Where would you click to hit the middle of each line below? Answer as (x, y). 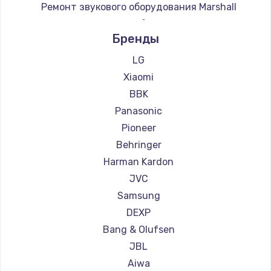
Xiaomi (139, 77)
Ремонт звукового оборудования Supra (139, 24)
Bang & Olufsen (139, 229)
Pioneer (139, 128)
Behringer (139, 145)
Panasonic (139, 111)
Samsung (139, 195)
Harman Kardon (139, 162)
